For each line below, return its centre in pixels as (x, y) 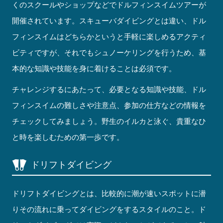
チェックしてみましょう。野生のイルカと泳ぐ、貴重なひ (109, 121)
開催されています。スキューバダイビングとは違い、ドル (109, 21)
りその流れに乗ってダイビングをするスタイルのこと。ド (109, 210)
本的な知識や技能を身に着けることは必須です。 (94, 69)
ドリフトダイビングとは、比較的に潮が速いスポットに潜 (109, 194)
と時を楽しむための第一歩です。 (68, 137)
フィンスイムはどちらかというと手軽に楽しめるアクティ (109, 37)
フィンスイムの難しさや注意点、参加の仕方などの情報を (109, 106)
